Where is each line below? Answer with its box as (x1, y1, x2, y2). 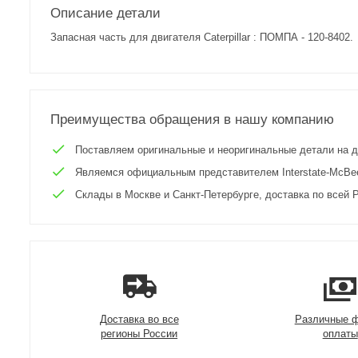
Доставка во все (99, 313, 179, 325)
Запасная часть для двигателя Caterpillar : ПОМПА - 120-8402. (50, 31, 354, 43)
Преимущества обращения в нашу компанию (50, 112, 335, 127)
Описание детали (50, 6, 161, 21)
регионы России (101, 328, 178, 340)
